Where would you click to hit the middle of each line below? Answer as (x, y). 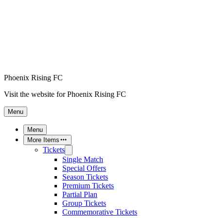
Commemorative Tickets (100, 212)
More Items (43, 140)
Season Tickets (85, 177)
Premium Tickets (88, 186)
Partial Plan (80, 194)
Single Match (83, 159)
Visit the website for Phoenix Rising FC (65, 94)
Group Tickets (84, 203)
